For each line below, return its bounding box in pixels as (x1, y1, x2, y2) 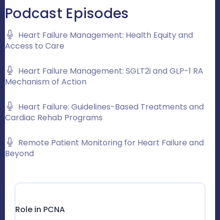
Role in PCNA (15, 204, 65, 215)
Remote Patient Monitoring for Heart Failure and (18, 137, 204, 148)
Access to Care (5, 40, 64, 52)
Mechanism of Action (5, 76, 86, 87)
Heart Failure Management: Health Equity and (18, 29, 193, 41)
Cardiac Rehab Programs (5, 112, 103, 123)
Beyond (5, 148, 34, 159)
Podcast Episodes (5, 4, 129, 23)
